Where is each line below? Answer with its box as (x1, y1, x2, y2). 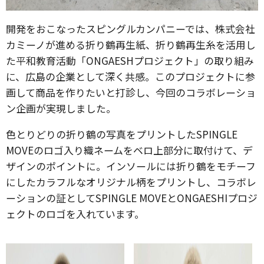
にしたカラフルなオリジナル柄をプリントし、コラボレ (6, 174, 256, 189)
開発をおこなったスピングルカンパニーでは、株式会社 (6, 21, 255, 36)
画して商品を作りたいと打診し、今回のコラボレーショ (6, 85, 256, 100)
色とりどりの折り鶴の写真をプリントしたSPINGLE (6, 127, 237, 141)
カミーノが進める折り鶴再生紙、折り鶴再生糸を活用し (6, 37, 256, 52)
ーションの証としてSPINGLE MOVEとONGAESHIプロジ (6, 190, 258, 205)
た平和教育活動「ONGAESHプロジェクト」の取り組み (6, 53, 254, 68)
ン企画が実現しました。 (6, 101, 116, 115)
